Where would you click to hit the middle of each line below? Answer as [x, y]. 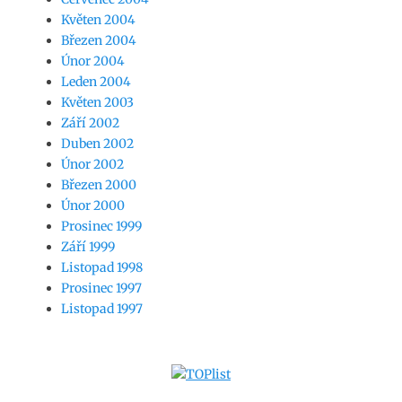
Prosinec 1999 [101, 226]
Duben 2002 [97, 144]
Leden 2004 [96, 82]
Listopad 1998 [102, 267]
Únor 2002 [92, 164]
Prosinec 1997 [101, 288]
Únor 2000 [93, 205]
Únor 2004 [93, 61]
